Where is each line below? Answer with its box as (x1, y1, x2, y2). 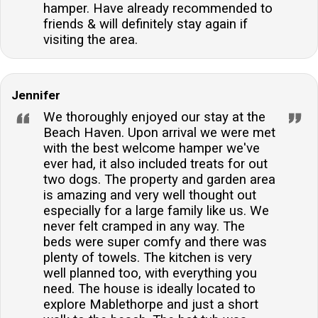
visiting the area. (43, 31, 138, 48)
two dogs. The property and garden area (43, 171, 275, 187)
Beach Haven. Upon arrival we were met (43, 124, 275, 141)
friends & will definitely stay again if (43, 16, 248, 32)
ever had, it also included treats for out (43, 155, 268, 172)
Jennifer (11, 87, 60, 102)
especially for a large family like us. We (43, 202, 269, 219)
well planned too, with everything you (43, 265, 257, 281)
